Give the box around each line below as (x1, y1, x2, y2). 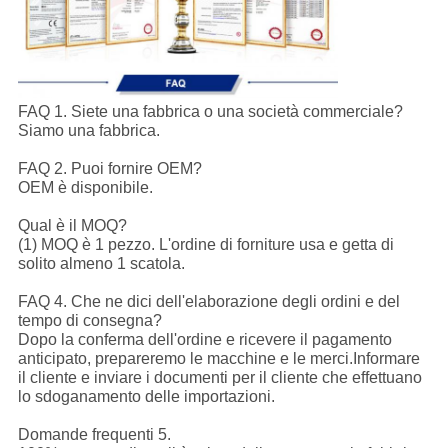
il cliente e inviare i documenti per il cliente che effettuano (17, 369, 422, 387)
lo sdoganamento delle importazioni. (17, 388, 275, 406)
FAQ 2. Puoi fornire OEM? (17, 160, 202, 178)
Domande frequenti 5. (17, 426, 171, 444)
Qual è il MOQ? (17, 217, 127, 235)
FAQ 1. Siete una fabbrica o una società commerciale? (17, 103, 403, 121)
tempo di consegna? (17, 312, 162, 330)
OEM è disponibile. (17, 179, 153, 197)
